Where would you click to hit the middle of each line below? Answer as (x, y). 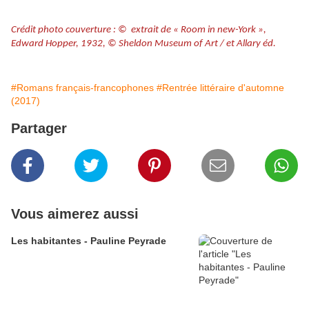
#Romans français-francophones (82, 88)
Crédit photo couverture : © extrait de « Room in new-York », (139, 30)
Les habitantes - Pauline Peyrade (89, 241)
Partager (39, 129)
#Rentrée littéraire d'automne (220, 88)
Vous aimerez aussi (75, 214)
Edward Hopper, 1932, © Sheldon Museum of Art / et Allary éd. (143, 43)
